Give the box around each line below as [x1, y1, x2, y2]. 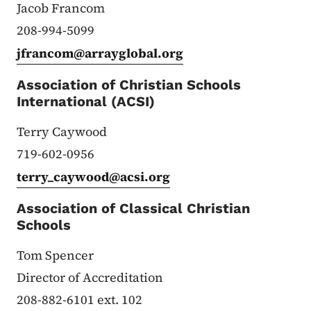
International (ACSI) [17, 92, 155, 110]
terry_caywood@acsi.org [17, 167, 170, 185]
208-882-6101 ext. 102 [17, 290, 142, 308]
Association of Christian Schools [17, 76, 241, 93]
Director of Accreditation [17, 268, 163, 286]
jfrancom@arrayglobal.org [17, 44, 183, 62]
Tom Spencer [17, 246, 94, 264]
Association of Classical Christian [17, 199, 250, 217]
